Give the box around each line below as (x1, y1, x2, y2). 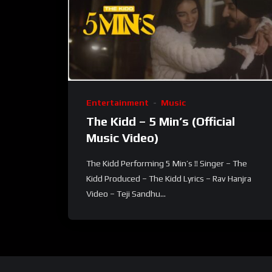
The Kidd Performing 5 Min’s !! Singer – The (86, 158, 247, 169)
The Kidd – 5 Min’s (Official (86, 114, 235, 129)
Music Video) (86, 131, 159, 145)
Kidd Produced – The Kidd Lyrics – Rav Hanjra (86, 174, 251, 184)
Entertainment (86, 98, 149, 108)
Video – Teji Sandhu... (86, 189, 166, 199)
